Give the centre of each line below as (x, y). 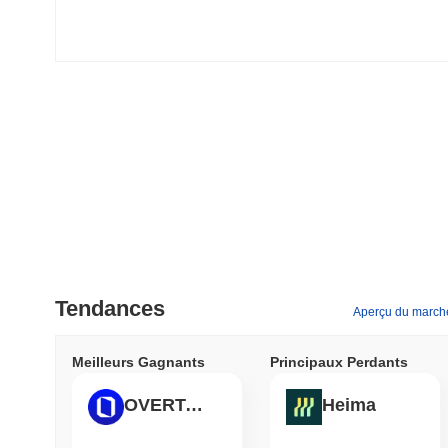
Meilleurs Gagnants (138, 361)
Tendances (110, 308)
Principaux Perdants (339, 361)
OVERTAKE (194, 405)
